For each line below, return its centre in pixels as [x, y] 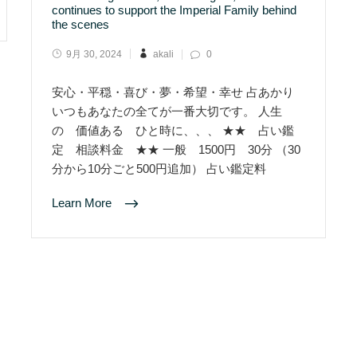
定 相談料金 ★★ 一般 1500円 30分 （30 [176, 149]
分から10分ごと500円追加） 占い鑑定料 [159, 169]
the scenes [80, 24]
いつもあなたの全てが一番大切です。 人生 [167, 111]
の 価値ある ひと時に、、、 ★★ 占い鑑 [173, 130]
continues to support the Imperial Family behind [174, 10]
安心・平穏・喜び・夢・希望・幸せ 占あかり [173, 92]
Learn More [83, 203]
